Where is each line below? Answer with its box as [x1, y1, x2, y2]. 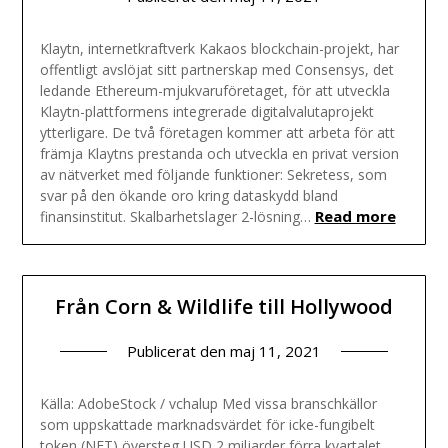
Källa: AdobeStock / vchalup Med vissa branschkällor [39, 393, 377, 413]
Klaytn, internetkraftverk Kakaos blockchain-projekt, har [39, 39, 399, 59]
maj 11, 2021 [230, 340, 321, 361]
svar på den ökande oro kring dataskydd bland [39, 186, 338, 206]
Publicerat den [127, 340, 230, 361]
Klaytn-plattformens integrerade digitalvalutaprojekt [39, 102, 374, 122]
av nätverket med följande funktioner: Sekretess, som [39, 165, 387, 185]
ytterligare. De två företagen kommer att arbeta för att [39, 123, 395, 143]
